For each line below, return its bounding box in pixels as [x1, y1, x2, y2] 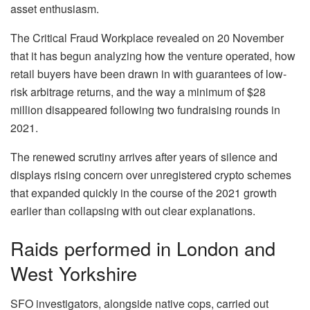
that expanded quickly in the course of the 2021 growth [10, 185, 277, 201]
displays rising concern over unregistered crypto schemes [10, 167, 291, 183]
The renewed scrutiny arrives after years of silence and [10, 149, 277, 165]
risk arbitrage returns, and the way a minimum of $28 [10, 84, 266, 100]
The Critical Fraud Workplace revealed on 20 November [10, 30, 284, 46]
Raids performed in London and [10, 234, 275, 262]
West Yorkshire [10, 259, 137, 286]
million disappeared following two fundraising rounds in [10, 102, 280, 118]
